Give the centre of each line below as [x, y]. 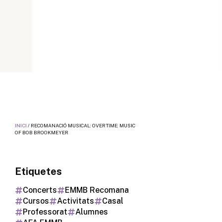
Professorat [45, 212]
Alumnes [92, 212]
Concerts [40, 190]
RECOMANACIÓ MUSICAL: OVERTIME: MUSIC [83, 125]
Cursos [36, 201]
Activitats [76, 201]
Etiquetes [38, 171]
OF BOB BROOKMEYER [42, 132]
